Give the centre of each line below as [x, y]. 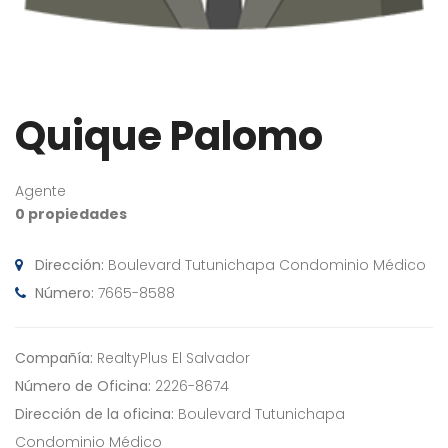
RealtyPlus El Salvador [173, 358]
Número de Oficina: [83, 386]
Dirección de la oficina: [94, 414]
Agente [40, 191]
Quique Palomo [169, 136]
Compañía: [54, 358]
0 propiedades [71, 214]
